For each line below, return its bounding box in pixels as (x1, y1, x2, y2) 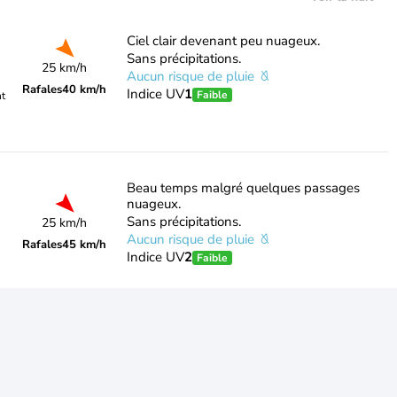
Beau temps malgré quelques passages (126, 179, 360, 197)
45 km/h (62, 237, 107, 253)
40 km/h (62, 82, 107, 97)
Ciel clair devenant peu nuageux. (126, 32, 320, 50)
